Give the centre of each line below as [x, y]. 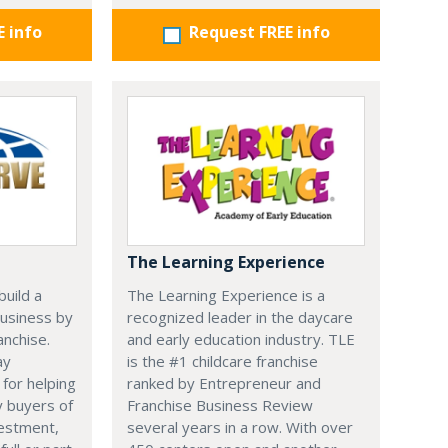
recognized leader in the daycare [240, 317]
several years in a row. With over [240, 427]
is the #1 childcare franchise [222, 361]
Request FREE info [259, 32]
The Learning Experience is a [226, 295]
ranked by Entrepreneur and [224, 383]
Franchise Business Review [220, 405]
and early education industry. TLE [241, 339]
